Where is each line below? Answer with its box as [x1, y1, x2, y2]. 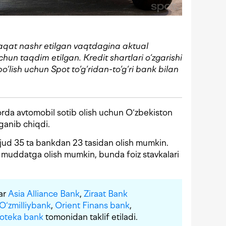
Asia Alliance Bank [8, 189, 80, 199]
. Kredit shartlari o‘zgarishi [79, 52, 182, 63]
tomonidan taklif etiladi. [43, 212, 138, 222]
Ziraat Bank [84, 189, 128, 199]
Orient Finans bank [55, 200, 130, 211]
